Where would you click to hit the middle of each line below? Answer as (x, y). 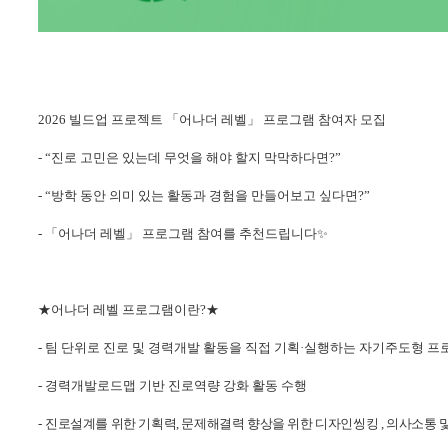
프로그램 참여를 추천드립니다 (229, 234)
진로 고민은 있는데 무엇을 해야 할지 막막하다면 (190, 158)
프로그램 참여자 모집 (324, 120)
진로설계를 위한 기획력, (112, 424)
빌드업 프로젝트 (117, 120)
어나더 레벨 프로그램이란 (125, 310)
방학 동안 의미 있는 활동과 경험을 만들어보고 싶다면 (204, 196)
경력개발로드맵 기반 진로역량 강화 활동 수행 (176, 386)
